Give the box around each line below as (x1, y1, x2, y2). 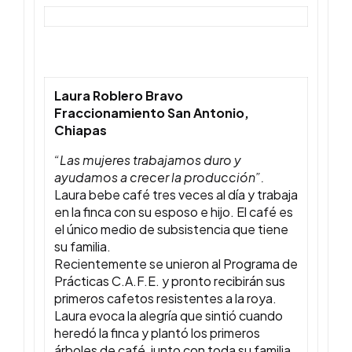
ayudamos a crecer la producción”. (54, 169, 265, 186)
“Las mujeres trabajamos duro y (54, 152, 241, 169)
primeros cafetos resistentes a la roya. (54, 290, 277, 307)
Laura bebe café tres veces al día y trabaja (54, 186, 298, 203)
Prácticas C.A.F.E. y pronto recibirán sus (54, 273, 285, 290)
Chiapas (54, 122, 107, 139)
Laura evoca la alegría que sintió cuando (54, 307, 283, 324)
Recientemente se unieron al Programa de (54, 255, 298, 273)
